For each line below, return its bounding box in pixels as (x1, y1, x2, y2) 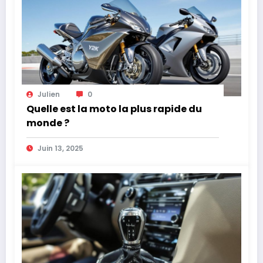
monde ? (26, 116, 69, 130)
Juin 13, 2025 (38, 143, 83, 154)
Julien (38, 89, 60, 100)
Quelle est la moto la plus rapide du (26, 102, 202, 116)
